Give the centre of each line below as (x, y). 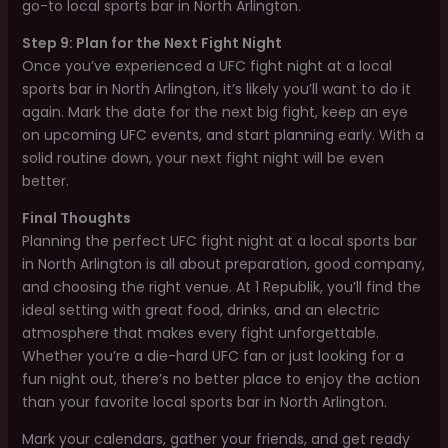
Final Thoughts (76, 218)
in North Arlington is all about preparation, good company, (223, 264)
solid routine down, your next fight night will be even (202, 158)
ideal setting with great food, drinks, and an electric (200, 310)
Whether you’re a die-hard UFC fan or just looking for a (212, 356)
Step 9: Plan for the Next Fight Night (151, 43)
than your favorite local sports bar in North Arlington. (204, 402)
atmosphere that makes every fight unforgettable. (200, 333)
